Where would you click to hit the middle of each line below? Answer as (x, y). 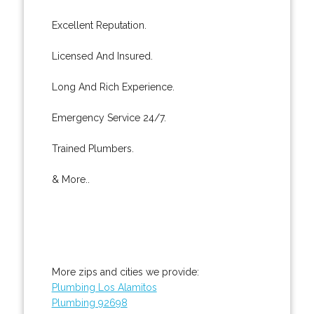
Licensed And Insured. (102, 56)
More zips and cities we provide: (125, 272)
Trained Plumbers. (93, 148)
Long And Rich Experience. (113, 87)
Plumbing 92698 (89, 302)
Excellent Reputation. (99, 25)
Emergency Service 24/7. (109, 117)
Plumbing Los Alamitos (104, 287)
